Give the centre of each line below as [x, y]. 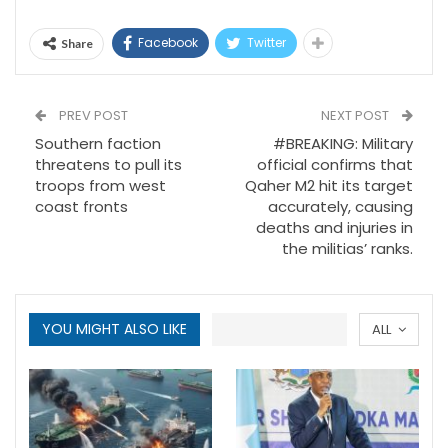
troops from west [100, 186]
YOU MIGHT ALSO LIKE [114, 329]
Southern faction [98, 144]
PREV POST [92, 116]
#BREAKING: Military [343, 144]
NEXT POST [356, 116]
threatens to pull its [108, 165]
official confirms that [335, 165]
